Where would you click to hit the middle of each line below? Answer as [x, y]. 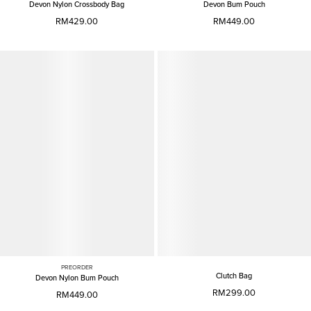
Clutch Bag [234, 276]
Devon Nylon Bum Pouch [77, 278]
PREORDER [77, 267]
